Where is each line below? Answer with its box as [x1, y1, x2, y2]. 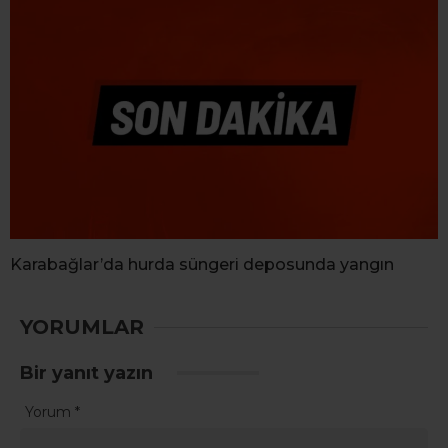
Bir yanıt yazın [20, 362, 158, 385]
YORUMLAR [20, 315, 144, 340]
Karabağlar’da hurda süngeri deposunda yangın [10, 255, 394, 275]
